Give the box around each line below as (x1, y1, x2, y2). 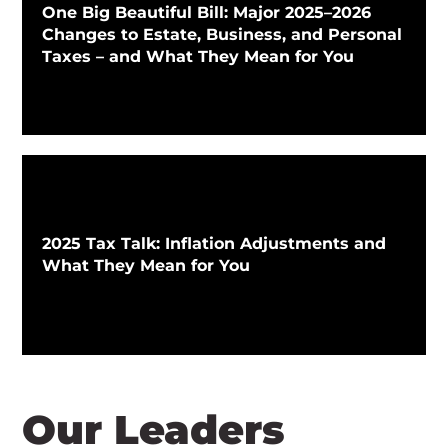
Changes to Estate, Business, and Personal (42, 25, 403, 44)
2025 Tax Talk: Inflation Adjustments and (42, 234, 387, 253)
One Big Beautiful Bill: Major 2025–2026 (42, 3, 372, 22)
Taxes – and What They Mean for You (42, 47, 355, 66)
